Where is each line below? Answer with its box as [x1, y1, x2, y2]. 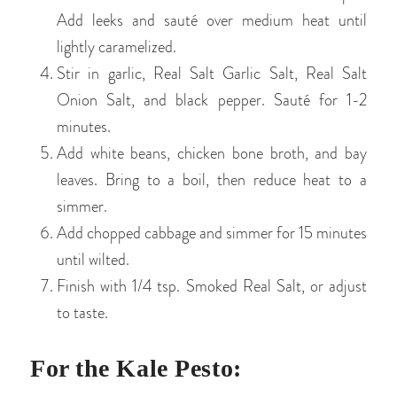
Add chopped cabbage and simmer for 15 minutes [57, 222, 367, 245]
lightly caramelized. [57, 35, 176, 59]
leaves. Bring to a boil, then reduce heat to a [57, 168, 367, 192]
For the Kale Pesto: [30, 354, 242, 383]
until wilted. [57, 248, 129, 272]
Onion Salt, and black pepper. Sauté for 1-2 [57, 89, 367, 113]
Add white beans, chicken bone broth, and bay [57, 142, 367, 166]
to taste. [57, 301, 108, 325]
